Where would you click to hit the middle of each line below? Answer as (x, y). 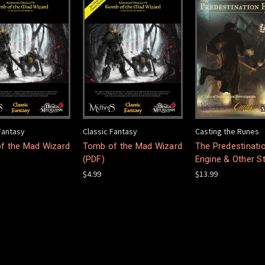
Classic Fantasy (110, 131)
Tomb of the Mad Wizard (132, 146)
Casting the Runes (227, 131)
